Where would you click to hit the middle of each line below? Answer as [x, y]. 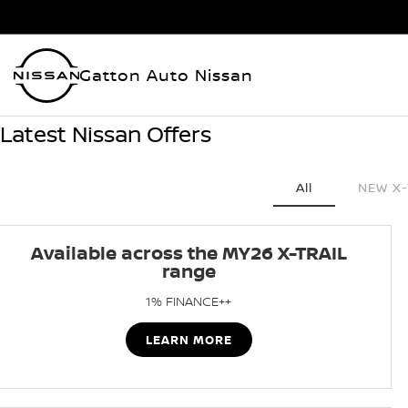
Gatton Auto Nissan [166, 75]
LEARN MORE [189, 340]
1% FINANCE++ [189, 301]
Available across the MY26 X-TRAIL [189, 253]
